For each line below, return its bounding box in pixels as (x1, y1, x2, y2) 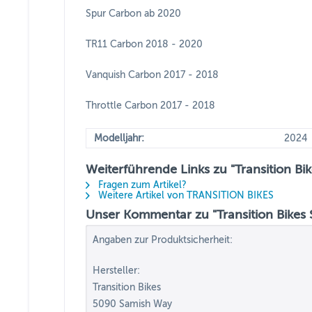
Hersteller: (93, 265, 140, 276)
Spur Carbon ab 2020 (86, 8, 181, 19)
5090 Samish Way (93, 299, 172, 309)
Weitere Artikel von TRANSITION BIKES (95, 190, 274, 201)
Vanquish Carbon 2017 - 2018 (86, 70, 219, 80)
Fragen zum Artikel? (95, 180, 187, 190)
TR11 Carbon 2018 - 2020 (86, 39, 203, 49)
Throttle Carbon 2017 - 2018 (86, 100, 215, 111)
